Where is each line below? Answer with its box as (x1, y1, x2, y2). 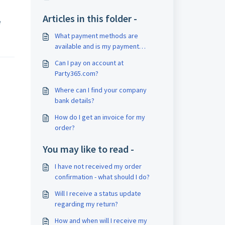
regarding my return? (54, 199, 118, 208)
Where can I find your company (54, 85, 147, 94)
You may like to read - (42, 143, 134, 155)
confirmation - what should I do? (54, 172, 150, 181)
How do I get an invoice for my (54, 113, 145, 122)
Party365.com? (54, 69, 98, 78)
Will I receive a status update (54, 189, 141, 198)
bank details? (54, 96, 94, 105)
